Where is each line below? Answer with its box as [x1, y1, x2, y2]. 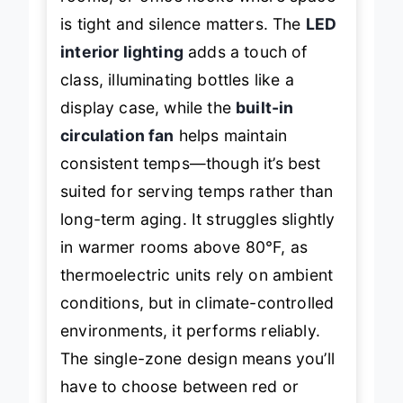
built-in [236, 97, 294, 117]
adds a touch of [183, 41, 308, 61]
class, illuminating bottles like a [60, 69, 294, 89]
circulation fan [60, 125, 175, 145]
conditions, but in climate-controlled [60, 292, 335, 312]
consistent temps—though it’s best [60, 153, 321, 173]
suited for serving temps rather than [60, 181, 334, 201]
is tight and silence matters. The [60, 13, 306, 33]
